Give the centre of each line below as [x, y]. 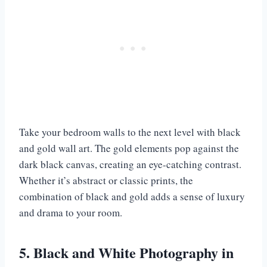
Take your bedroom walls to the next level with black [130, 132]
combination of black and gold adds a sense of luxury [132, 197]
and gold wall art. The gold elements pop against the [129, 148]
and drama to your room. [71, 213]
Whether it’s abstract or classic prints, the [106, 181]
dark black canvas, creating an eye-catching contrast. [130, 164]
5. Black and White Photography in [126, 253]
